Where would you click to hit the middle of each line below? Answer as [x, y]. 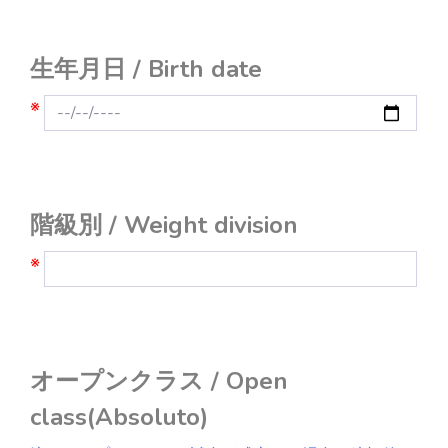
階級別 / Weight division [164, 225]
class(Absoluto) [119, 417]
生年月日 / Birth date [146, 69]
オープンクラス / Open [159, 381]
